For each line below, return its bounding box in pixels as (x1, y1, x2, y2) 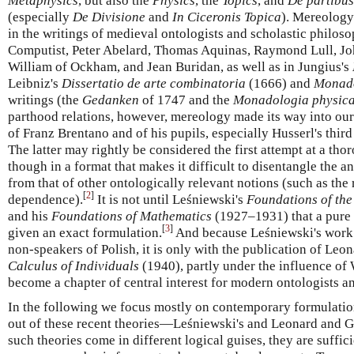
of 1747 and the (139, 92, 233, 107)
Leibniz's (8, 75, 62, 91)
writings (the (8, 92, 82, 107)
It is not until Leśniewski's (94, 191, 247, 207)
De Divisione (73, 9, 145, 24)
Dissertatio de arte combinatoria (62, 75, 246, 91)
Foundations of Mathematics (51, 208, 212, 224)
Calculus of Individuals (8, 258, 139, 273)
